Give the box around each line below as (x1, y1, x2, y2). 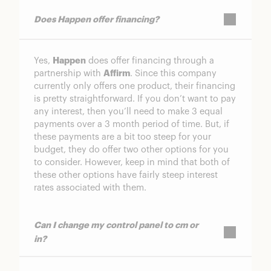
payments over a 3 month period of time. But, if (34, 120, 229, 129)
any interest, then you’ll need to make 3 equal (34, 107, 223, 117)
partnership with (34, 69, 103, 79)
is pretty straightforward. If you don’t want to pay (34, 94, 236, 104)
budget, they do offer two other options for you (34, 145, 229, 155)
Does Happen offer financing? (34, 15, 159, 24)
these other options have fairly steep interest (34, 171, 218, 180)
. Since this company (130, 69, 217, 79)
